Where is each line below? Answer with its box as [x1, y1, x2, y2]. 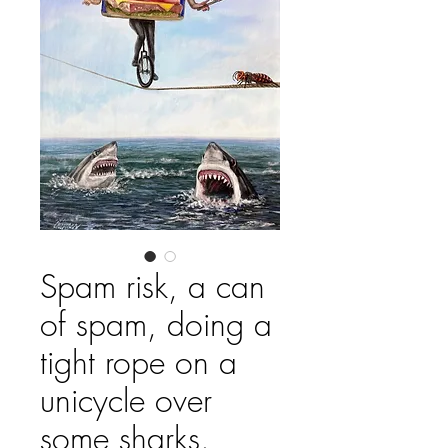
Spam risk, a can [40, 265, 265, 309]
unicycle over [40, 379, 212, 423]
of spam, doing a [40, 303, 272, 347]
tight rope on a [40, 341, 237, 385]
